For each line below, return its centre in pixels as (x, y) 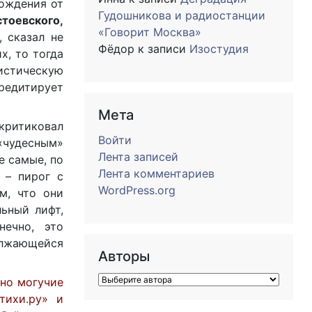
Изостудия (219, 49)
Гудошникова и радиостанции (182, 15)
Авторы (124, 256)
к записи (162, 49)
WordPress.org (137, 190)
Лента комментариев (156, 173)
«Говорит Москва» (150, 32)
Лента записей (138, 157)
